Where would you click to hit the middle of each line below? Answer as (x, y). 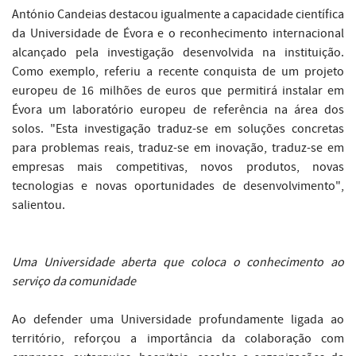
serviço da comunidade (74, 282)
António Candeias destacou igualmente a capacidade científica (178, 15)
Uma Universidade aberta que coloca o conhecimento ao (178, 263)
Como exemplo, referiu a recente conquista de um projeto (178, 72)
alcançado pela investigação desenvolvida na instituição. (178, 53)
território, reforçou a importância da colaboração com (178, 339)
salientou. (39, 205)
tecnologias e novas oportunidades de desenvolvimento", (178, 186)
